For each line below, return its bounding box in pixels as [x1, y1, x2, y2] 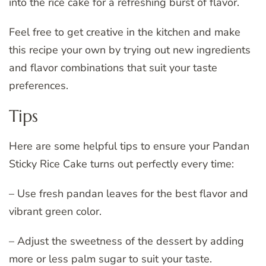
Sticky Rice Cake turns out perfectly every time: [9, 156, 234, 171]
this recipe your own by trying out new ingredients [9, 42, 251, 57]
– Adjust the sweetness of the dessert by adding [9, 233, 244, 248]
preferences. [9, 78, 68, 93]
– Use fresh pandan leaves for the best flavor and [9, 186, 248, 201]
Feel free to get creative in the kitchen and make [9, 24, 240, 39]
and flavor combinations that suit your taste [9, 60, 217, 75]
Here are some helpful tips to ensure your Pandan [9, 138, 249, 153]
